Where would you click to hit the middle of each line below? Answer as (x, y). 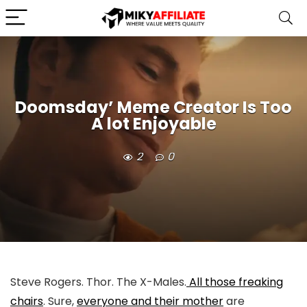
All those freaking (235, 282)
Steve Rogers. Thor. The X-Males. (98, 282)
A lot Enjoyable (153, 124)
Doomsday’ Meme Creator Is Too (153, 108)
